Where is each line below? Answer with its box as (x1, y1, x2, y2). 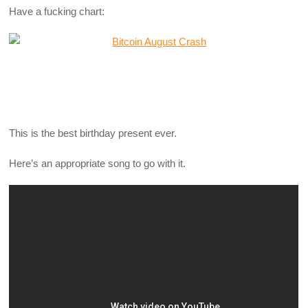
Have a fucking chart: (9, 5, 105, 17)
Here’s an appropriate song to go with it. (9, 157, 186, 169)
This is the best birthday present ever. (9, 126, 177, 139)
